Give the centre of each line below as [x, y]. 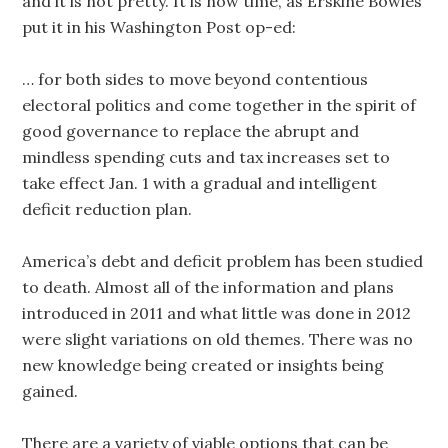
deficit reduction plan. [107, 209]
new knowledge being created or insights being [203, 365]
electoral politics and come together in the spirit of [219, 105]
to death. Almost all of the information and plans [208, 287]
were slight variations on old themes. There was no [218, 339]
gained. [50, 391]
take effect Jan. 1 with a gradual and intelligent [200, 183]
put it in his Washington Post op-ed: [159, 27]
